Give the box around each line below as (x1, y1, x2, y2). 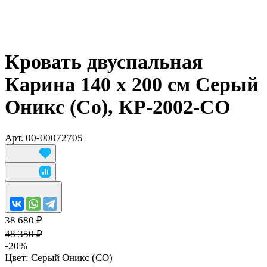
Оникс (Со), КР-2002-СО (5, 95, 230, 118)
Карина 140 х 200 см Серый (5, 73, 259, 95)
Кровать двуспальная (5, 50, 203, 73)
